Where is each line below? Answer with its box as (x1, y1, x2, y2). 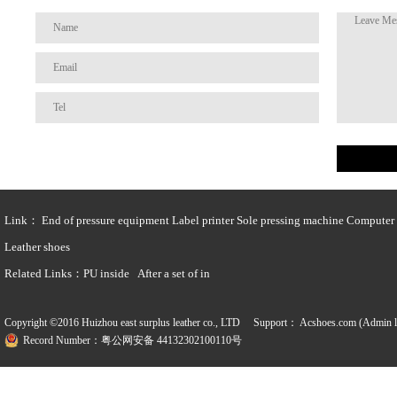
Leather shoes (4, 240, 70, 253)
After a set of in (137, 267, 210, 280)
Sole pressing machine (237, 214, 344, 227)
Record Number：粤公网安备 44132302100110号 (23, 334, 242, 346)
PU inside (83, 267, 129, 280)
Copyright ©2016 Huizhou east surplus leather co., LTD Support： (4, 316, 300, 329)
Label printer (172, 214, 234, 227)
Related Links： (4, 267, 83, 280)
